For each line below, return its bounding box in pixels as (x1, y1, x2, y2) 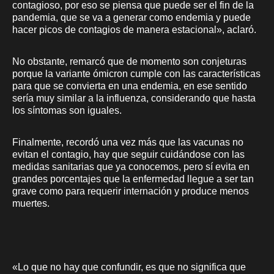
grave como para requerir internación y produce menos (12, 185, 249, 196)
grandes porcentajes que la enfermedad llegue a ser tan (12, 173, 254, 184)
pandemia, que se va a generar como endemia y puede (12, 12, 251, 23)
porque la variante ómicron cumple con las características (12, 68, 261, 79)
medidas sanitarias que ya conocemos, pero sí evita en (12, 161, 250, 172)
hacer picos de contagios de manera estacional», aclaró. (12, 24, 256, 35)
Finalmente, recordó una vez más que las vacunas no (12, 136, 243, 147)
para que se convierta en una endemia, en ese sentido (12, 80, 247, 91)
